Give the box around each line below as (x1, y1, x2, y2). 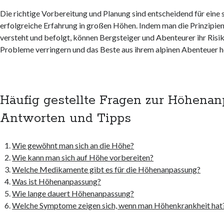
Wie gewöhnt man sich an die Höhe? (12, 140, 134, 150)
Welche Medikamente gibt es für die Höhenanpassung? (12, 164, 201, 174)
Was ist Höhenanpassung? (12, 176, 101, 186)
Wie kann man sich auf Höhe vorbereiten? (12, 152, 154, 162)
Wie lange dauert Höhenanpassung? (12, 188, 134, 198)
